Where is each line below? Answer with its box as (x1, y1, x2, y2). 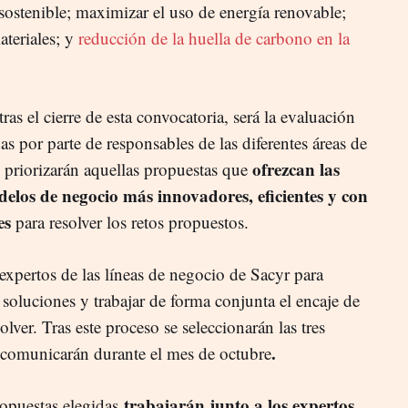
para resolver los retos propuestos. (11, 209, 249, 233)
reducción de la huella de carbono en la (78, 25, 350, 49)
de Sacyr (229, 261, 294, 285)
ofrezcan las (252, 156, 340, 181)
